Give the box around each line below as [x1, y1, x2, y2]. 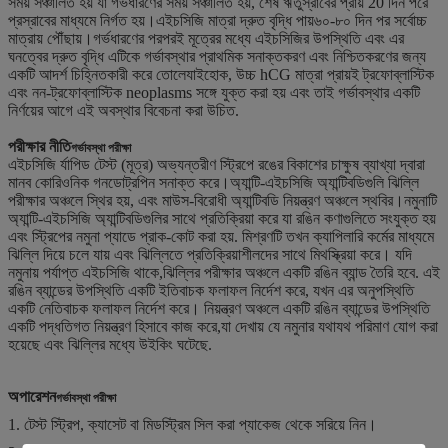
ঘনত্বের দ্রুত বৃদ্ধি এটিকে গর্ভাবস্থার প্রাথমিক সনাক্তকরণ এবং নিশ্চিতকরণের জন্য [8, 47, 426, 65]
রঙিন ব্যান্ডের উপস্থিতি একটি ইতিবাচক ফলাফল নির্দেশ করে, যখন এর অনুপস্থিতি [8, 281, 414, 299]
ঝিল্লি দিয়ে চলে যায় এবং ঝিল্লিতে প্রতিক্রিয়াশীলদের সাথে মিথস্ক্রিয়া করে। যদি [8, 245, 412, 263]
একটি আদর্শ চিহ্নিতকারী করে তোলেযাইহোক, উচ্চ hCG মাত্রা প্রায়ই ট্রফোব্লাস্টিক [8, 65, 434, 83]
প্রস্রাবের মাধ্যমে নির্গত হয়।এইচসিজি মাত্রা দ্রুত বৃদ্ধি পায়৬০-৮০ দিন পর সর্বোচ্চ [8, 11, 427, 29]
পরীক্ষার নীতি [8, 137, 71, 155]
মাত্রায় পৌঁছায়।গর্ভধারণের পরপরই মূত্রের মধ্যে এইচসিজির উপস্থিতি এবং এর [8, 29, 404, 47]
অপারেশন [8, 387, 56, 405]
